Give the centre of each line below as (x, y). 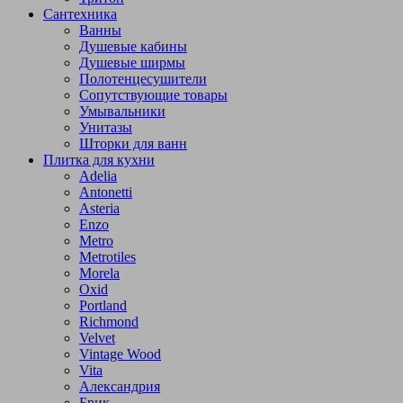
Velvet (97, 337)
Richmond (109, 321)
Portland (103, 305)
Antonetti (106, 192)
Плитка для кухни (99, 159)
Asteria (99, 208)
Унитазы (106, 127)
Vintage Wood (120, 354)
